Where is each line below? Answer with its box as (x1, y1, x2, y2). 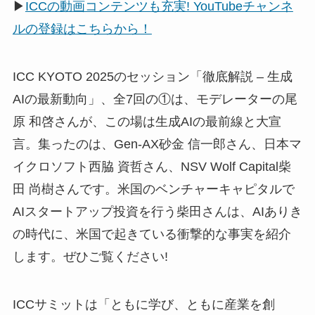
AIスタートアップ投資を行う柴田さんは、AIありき (12, 205, 302, 219)
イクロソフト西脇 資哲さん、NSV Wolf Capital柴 (12, 160, 291, 174)
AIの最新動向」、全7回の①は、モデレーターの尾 (12, 92, 297, 107)
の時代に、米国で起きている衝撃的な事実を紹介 (12, 227, 291, 242)
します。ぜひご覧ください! (12, 250, 168, 264)
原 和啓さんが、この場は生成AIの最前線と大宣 (12, 115, 281, 129)
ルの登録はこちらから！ (12, 22, 152, 37)
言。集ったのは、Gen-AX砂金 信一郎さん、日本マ (12, 137, 302, 152)
